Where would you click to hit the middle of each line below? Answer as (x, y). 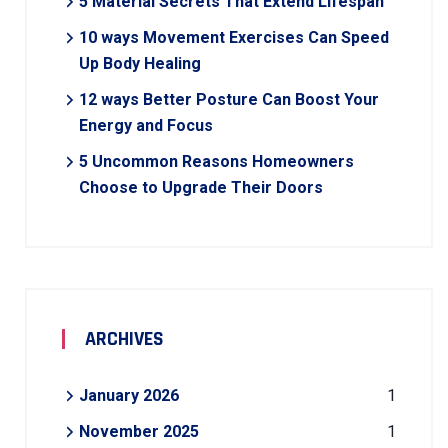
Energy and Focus (146, 126)
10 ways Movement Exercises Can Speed (234, 38)
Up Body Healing (140, 64)
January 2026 (129, 396)
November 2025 (139, 432)
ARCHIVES (124, 339)
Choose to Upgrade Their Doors (201, 188)
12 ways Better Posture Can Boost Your (229, 100)
